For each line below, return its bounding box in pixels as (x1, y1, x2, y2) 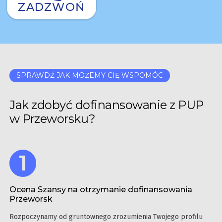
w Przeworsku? (9, 111, 96, 126)
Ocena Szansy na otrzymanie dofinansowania (9, 184, 192, 194)
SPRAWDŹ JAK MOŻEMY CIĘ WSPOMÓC (16, 71, 163, 80)
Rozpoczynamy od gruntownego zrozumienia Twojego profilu (9, 212, 203, 221)
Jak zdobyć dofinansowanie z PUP (9, 98, 204, 112)
